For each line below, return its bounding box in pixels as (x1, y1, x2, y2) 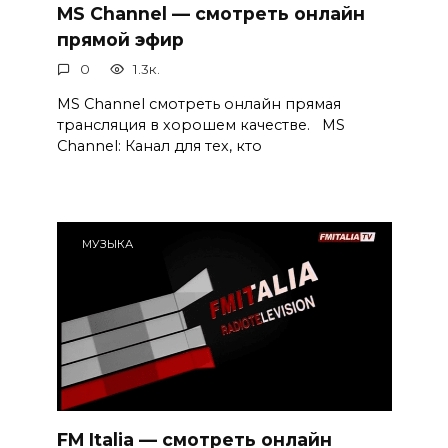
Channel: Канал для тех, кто (56, 137, 262, 156)
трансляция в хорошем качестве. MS (56, 116, 345, 135)
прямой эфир (56, 28, 184, 50)
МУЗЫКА (82, 236, 134, 251)
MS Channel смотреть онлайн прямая (56, 95, 341, 114)
